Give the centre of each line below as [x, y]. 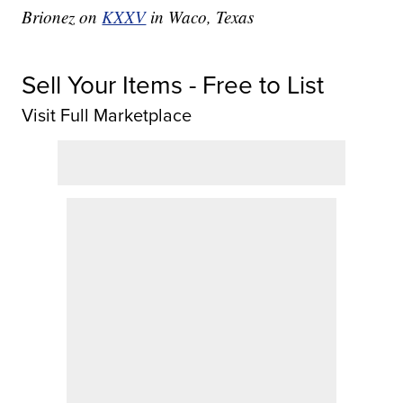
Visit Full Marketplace [107, 115]
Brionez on [62, 17]
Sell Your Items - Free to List [173, 85]
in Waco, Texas [200, 17]
